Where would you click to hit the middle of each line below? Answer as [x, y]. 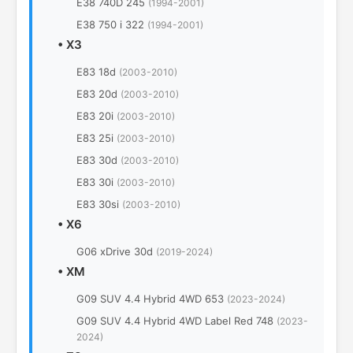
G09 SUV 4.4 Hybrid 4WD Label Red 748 [176, 321]
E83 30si [99, 204]
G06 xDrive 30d [116, 252]
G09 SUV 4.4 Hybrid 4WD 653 [152, 299]
